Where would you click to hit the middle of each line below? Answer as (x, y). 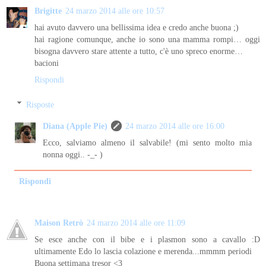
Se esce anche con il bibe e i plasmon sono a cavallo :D (147, 239)
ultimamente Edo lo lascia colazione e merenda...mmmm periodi (143, 251)
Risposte (40, 104)
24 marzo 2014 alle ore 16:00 (175, 126)
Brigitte (48, 11)
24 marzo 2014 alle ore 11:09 (136, 222)
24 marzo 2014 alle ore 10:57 (115, 11)
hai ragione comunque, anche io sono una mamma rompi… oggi (147, 39)
